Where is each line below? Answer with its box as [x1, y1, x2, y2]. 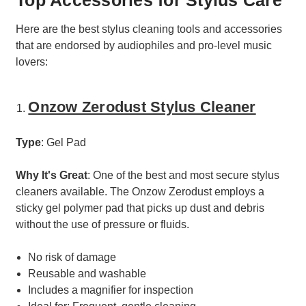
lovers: [16, 56, 48, 68]
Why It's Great [16, 169, 87, 181]
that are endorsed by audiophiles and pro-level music [16, 40, 272, 52]
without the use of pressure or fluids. [16, 218, 189, 230]
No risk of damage [28, 251, 117, 263]
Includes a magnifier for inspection [28, 283, 194, 296]
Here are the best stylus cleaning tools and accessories [16, 23, 282, 36]
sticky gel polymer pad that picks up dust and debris [16, 201, 264, 214]
